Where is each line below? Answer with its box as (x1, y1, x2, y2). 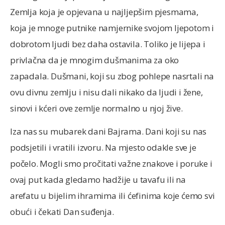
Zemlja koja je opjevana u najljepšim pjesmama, (10, 6, 198, 18)
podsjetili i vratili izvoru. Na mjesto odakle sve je (10, 142, 196, 154)
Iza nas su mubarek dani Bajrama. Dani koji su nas (10, 126, 207, 138)
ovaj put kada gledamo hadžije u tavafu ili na (10, 174, 186, 186)
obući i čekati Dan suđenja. (10, 206, 114, 218)
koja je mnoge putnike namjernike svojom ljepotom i (10, 22, 214, 34)
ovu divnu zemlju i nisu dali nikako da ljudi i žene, (10, 86, 203, 98)
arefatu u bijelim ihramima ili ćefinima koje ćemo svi (10, 190, 215, 202)
